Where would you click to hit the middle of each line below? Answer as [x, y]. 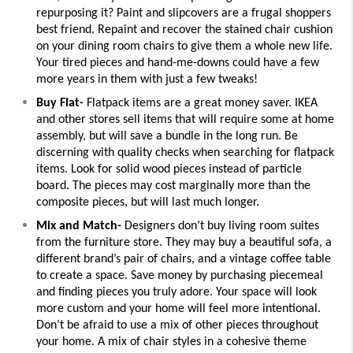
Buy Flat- [60, 104]
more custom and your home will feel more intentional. [178, 309]
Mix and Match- [79, 227]
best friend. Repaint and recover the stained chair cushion [184, 30]
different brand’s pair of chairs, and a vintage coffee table [184, 260]
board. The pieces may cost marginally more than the [173, 186]
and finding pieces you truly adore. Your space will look [176, 293]
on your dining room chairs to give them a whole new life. [184, 47]
